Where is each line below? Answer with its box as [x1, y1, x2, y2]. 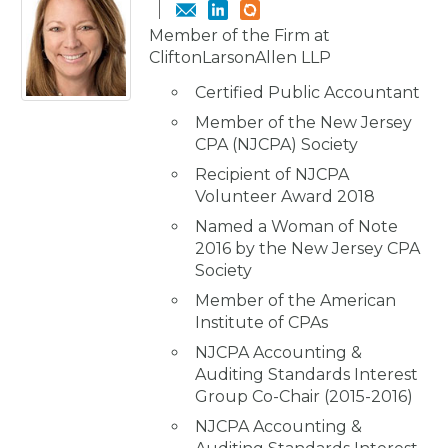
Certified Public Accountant [195, 82, 420, 102]
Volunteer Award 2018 [195, 186, 375, 206]
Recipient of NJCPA [195, 164, 349, 184]
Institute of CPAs [195, 312, 328, 332]
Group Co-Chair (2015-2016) [195, 386, 413, 406]
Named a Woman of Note [195, 216, 398, 236]
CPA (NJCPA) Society [195, 134, 358, 154]
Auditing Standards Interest [195, 364, 418, 384]
